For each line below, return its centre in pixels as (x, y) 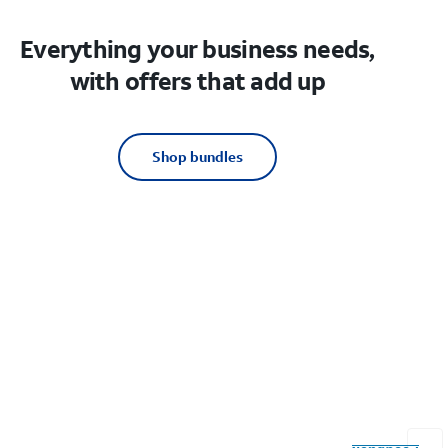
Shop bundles (197, 157)
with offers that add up (197, 81)
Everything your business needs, (197, 49)
